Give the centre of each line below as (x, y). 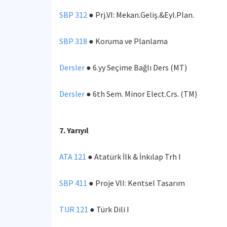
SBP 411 (73, 183)
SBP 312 (73, 15)
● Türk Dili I (109, 209)
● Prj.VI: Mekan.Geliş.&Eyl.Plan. (141, 15)
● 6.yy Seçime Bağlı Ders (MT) (136, 67)
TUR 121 (74, 209)
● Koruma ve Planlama (128, 41)
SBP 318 (73, 41)
